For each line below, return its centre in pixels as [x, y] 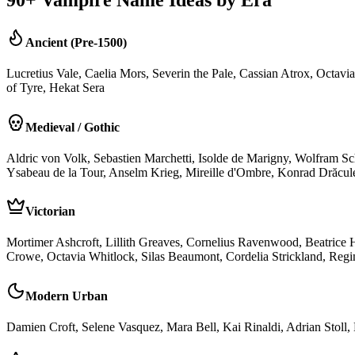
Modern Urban [67, 296]
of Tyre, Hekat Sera [55, 88]
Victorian [50, 212]
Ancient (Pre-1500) [76, 43]
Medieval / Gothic [73, 127]
